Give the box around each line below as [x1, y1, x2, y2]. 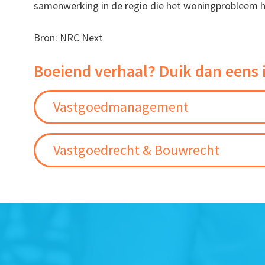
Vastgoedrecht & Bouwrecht [53, 141, 220, 160]
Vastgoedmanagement [53, 98, 189, 117]
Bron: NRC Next [34, 31, 104, 45]
